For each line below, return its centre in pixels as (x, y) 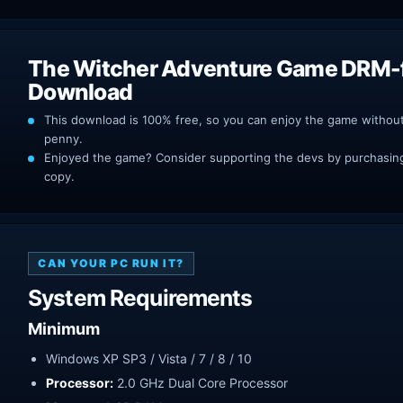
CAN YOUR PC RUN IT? (111, 263)
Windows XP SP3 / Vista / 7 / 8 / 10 (149, 358)
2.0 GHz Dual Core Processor (201, 382)
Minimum (64, 328)
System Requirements (140, 297)
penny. (63, 138)
